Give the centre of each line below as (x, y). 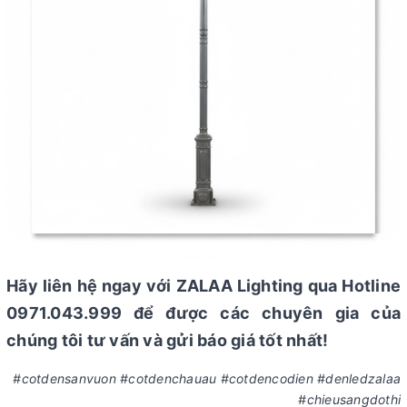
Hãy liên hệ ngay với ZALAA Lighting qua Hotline (203, 286)
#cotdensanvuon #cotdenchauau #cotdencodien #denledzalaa (207, 379)
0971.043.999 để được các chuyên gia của (203, 313)
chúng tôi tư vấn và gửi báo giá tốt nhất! (168, 341)
